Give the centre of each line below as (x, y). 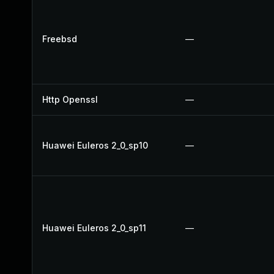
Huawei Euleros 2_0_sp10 (95, 145)
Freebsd (60, 39)
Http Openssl (70, 99)
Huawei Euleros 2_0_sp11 (94, 228)
